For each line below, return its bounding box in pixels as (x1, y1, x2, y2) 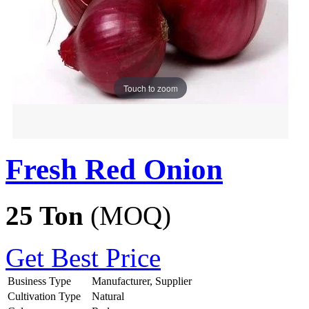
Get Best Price (6, 242, 161, 272)
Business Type (8, 275, 71, 287)
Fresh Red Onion (6, 152, 223, 186)
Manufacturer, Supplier (92, 275, 192, 287)
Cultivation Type (8, 290, 81, 302)
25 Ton (6, 200, 90, 230)
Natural (92, 290, 124, 302)
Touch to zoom (123, 81, 178, 94)
